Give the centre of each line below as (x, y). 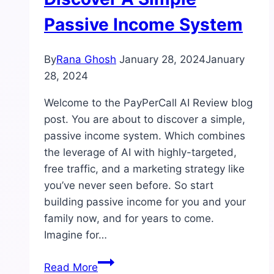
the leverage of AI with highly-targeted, (140, 153)
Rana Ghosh (86, 60)
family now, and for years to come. (129, 219)
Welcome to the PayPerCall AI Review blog (148, 103)
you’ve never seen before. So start (129, 186)
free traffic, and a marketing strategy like (144, 169)
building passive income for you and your (145, 202)
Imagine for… (76, 235)
